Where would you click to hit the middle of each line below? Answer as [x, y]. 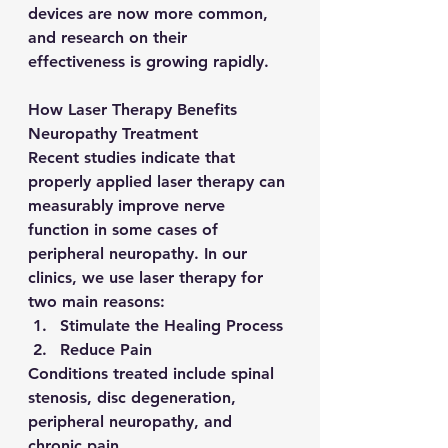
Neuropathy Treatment [113, 134]
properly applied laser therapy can [159, 182]
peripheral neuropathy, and [132, 422]
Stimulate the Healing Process [171, 326]
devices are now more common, [150, 14]
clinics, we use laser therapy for [148, 278]
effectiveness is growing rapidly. [148, 62]
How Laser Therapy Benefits [135, 110]
